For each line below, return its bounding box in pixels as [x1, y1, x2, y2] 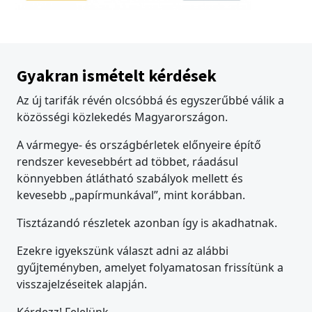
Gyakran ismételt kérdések [17, 65, 217, 87]
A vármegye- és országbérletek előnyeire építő [17, 137, 261, 153]
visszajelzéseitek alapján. [17, 276, 147, 292]
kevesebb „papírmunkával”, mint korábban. [17, 187, 245, 203]
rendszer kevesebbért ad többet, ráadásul [17, 154, 238, 170]
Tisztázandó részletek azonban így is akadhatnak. [17, 215, 277, 231]
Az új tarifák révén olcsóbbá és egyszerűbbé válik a [17, 93, 284, 109]
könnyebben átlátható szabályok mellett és [17, 171, 243, 187]
